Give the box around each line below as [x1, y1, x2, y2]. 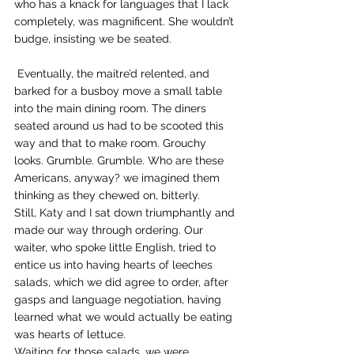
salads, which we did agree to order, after [14, 276, 232, 288]
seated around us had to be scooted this [14, 119, 227, 132]
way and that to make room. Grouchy [14, 137, 209, 149]
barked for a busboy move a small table [14, 85, 225, 97]
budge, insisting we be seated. [14, 32, 171, 45]
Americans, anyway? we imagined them [14, 171, 223, 184]
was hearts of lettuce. [14, 328, 126, 341]
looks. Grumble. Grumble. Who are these [14, 154, 227, 167]
